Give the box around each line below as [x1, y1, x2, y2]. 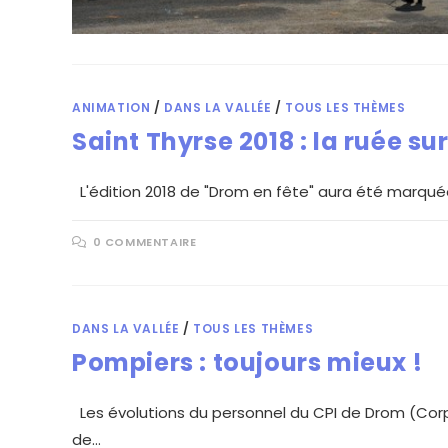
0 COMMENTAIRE [92, 233, 197, 250]
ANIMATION [72, 98, 151, 116]
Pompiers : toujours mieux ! [72, 345, 423, 379]
